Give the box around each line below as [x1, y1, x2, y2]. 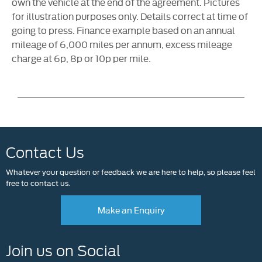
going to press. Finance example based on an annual [12, 23, 235, 37]
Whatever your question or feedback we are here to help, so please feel [6, 166, 256, 177]
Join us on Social [6, 243, 120, 260]
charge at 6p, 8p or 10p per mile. [12, 51, 151, 65]
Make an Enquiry [97, 204, 165, 216]
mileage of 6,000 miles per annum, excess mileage [12, 37, 232, 51]
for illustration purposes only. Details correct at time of [12, 9, 248, 23]
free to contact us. [6, 177, 70, 188]
